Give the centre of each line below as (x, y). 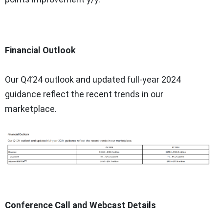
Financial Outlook (40, 50)
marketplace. (31, 109)
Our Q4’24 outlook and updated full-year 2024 (93, 79)
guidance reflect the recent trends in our (84, 94)
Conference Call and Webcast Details (80, 205)
